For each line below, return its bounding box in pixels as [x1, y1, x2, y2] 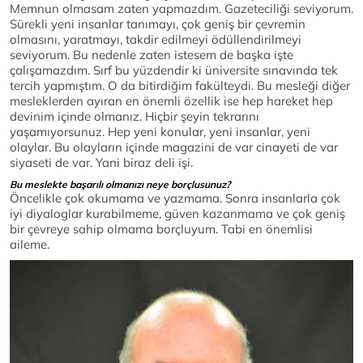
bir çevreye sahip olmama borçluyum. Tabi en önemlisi [10, 221, 313, 237]
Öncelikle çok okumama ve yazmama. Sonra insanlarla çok [10, 190, 340, 207]
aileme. [10, 237, 49, 253]
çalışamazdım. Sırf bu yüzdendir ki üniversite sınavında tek [10, 62, 338, 79]
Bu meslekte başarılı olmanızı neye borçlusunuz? [10, 178, 231, 191]
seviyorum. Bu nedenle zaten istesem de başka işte [10, 47, 293, 63]
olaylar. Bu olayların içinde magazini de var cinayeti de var [10, 139, 338, 156]
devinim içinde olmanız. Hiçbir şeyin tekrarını [10, 109, 259, 125]
